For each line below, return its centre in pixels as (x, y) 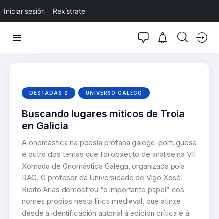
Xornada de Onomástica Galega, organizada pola (103, 166)
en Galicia (45, 125)
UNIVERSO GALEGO (114, 93)
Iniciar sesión (24, 11)
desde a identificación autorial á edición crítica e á (106, 213)
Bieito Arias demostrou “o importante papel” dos (103, 189)
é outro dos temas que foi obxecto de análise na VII (109, 154)
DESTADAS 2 (49, 93)
